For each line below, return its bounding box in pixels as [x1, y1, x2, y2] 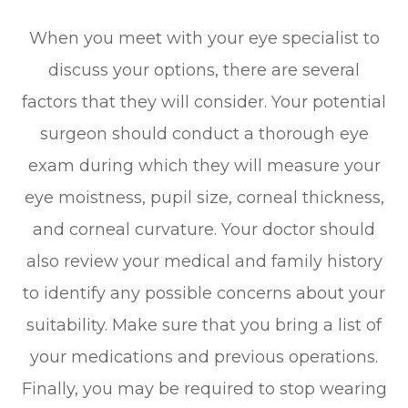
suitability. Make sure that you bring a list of [26, 314, 382, 335]
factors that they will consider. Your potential [22, 91, 386, 112]
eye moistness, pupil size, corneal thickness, [24, 187, 384, 208]
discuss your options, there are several [48, 59, 360, 80]
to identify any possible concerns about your [23, 282, 385, 303]
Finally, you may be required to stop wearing [21, 378, 387, 399]
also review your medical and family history [25, 250, 382, 271]
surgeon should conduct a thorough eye [39, 123, 369, 144]
